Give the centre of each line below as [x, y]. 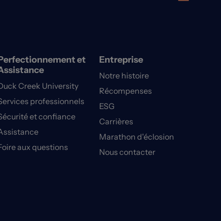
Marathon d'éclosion [137, 137]
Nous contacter [128, 152]
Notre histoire [124, 76]
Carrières [116, 122]
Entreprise [121, 60]
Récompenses [126, 91]
